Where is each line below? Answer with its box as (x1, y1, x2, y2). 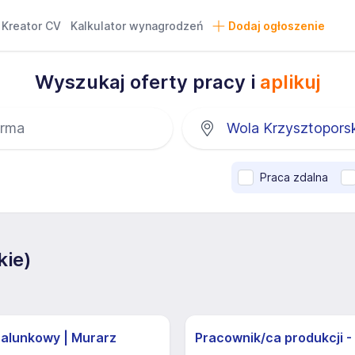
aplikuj (259, 71, 321, 94)
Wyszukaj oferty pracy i (34, 71, 260, 94)
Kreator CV (2, 19, 62, 32)
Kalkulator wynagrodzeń (71, 19, 204, 32)
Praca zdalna (260, 170, 328, 184)
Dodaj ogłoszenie (227, 19, 325, 32)
